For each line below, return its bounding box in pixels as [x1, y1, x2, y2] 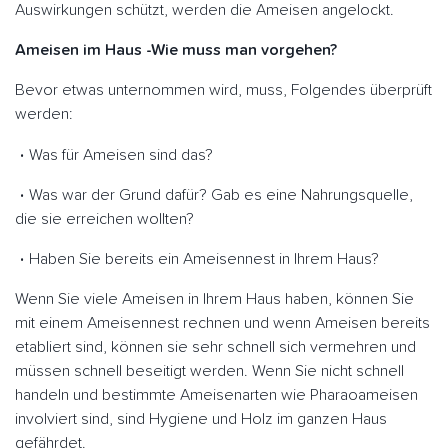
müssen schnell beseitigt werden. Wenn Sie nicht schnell [15, 363, 404, 380]
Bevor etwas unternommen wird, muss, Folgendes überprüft [15, 82, 432, 99]
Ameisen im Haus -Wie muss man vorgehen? [15, 42, 337, 59]
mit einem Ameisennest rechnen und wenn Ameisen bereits [15, 315, 430, 332]
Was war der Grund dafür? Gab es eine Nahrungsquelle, [29, 187, 413, 204]
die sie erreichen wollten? [15, 211, 194, 228]
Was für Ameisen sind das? [29, 147, 213, 164]
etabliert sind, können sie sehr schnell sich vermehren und [15, 339, 416, 356]
